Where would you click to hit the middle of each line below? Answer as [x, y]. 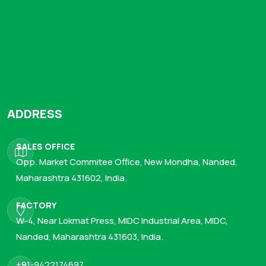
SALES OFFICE [45, 146]
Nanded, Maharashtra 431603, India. [90, 236]
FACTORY [36, 205]
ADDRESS [35, 113]
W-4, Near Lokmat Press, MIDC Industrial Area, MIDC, [122, 220]
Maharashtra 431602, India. [72, 178]
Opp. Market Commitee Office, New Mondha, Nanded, [127, 161]
